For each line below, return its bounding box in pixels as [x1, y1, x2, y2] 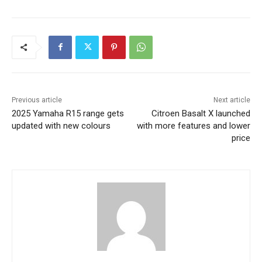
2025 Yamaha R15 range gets [12, 108, 124, 119]
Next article [213, 95, 250, 104]
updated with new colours [12, 120, 111, 131]
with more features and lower [136, 120, 250, 131]
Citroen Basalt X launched [151, 108, 250, 119]
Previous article [12, 95, 62, 104]
